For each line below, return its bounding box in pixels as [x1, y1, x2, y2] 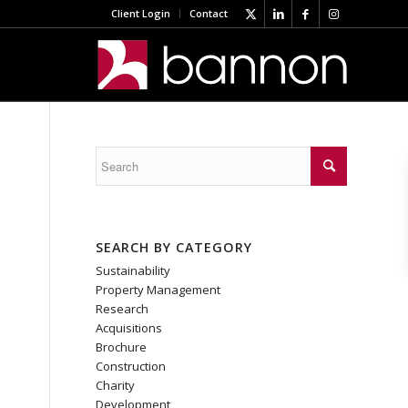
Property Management [96, 281, 221, 298]
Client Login [111, 6, 170, 20]
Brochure [96, 339, 148, 355]
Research [96, 301, 149, 317]
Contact [189, 6, 228, 20]
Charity [96, 377, 136, 393]
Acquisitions [96, 320, 163, 336]
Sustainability [96, 262, 171, 279]
